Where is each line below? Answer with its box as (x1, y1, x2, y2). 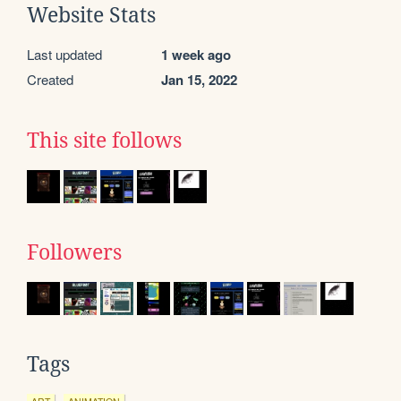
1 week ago (161, 44, 231, 64)
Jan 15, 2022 (161, 69, 237, 90)
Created (27, 69, 73, 89)
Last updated (27, 44, 102, 64)
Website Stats (27, 3, 156, 27)
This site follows (27, 128, 182, 152)
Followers (27, 240, 122, 264)
